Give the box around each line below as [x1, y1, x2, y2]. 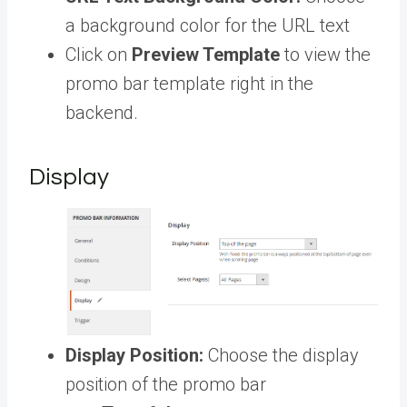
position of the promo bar [65, 373, 266, 396]
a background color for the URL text [65, 15, 350, 37]
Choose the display [208, 344, 359, 367]
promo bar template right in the [65, 73, 313, 95]
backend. [65, 102, 143, 124]
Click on [65, 44, 127, 66]
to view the [284, 44, 371, 66]
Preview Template [132, 44, 280, 66]
